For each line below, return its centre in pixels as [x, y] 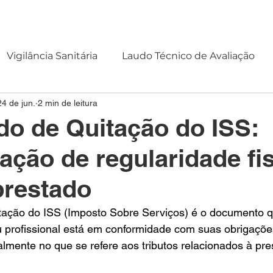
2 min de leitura [68, 103]
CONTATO [169, 18]
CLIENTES [114, 18]
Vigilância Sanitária [52, 56]
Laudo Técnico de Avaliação [188, 56]
